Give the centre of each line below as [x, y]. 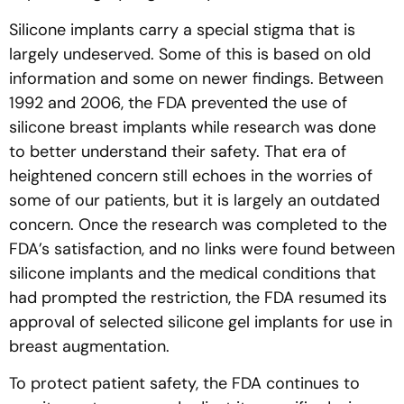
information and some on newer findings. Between [196, 78]
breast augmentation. [89, 346]
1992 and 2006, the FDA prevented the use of [178, 102]
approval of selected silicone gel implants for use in [201, 321]
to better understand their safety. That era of [178, 151]
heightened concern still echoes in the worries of [191, 175]
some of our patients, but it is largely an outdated [194, 200]
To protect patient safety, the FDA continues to [184, 384]
